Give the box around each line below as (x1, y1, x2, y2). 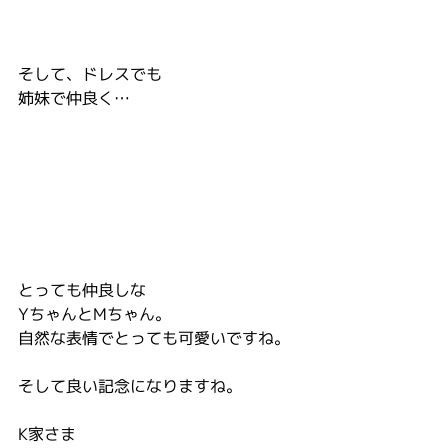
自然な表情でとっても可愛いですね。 (18, 327, 290, 349)
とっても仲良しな (18, 279, 146, 301)
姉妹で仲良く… (18, 87, 130, 109)
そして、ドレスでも (18, 63, 162, 85)
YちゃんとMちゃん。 (18, 303, 171, 325)
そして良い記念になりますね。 (18, 375, 242, 397)
